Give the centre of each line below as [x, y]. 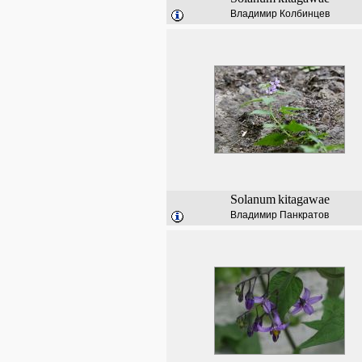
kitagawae [303, 199]
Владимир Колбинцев [280, 14]
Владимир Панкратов [280, 215]
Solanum [253, 199]
